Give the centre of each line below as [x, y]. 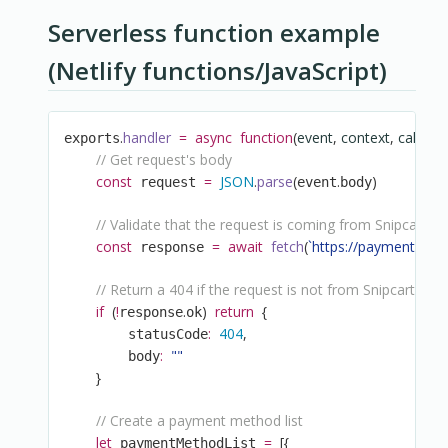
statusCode [136, 334]
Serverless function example [214, 33]
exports [92, 138]
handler [147, 138]
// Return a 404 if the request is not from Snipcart [256, 290]
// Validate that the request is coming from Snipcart [262, 225]
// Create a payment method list [200, 421]
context [364, 138]
